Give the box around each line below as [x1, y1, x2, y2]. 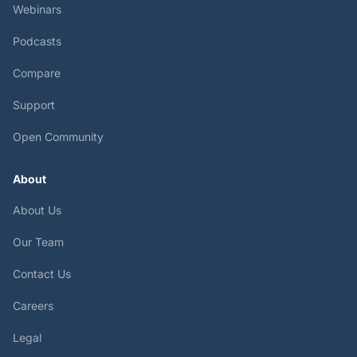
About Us [13, 203, 61, 217]
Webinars [13, 2, 61, 16]
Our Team [13, 235, 64, 249]
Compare [13, 66, 61, 80]
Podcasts [13, 34, 61, 48]
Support [13, 98, 55, 112]
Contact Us [13, 267, 71, 280]
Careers [13, 299, 53, 312]
